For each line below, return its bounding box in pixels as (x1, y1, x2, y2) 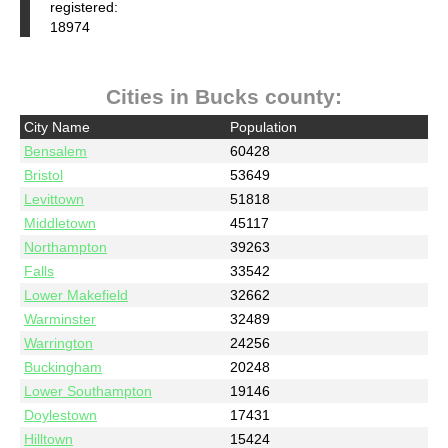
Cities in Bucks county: (106, 84, 342, 108)
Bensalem (24, 142, 88, 159)
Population (230, 118, 298, 135)
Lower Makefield (24, 286, 129, 303)
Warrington (24, 334, 94, 351)
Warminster (24, 310, 97, 327)
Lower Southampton (24, 382, 153, 399)
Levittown (24, 190, 85, 207)
